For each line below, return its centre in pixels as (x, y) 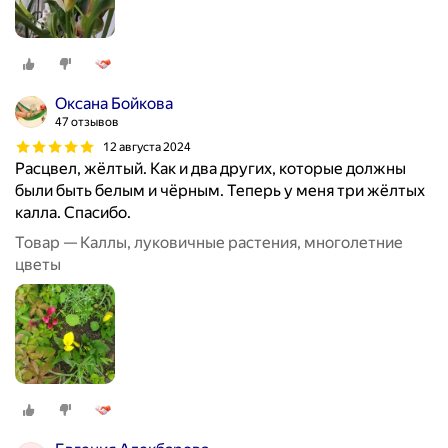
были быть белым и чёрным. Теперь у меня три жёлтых (220, 191)
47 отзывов (87, 122)
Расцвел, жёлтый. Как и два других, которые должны (210, 169)
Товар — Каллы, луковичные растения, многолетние (209, 243)
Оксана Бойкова (114, 104)
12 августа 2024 (147, 146)
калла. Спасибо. (73, 213)
